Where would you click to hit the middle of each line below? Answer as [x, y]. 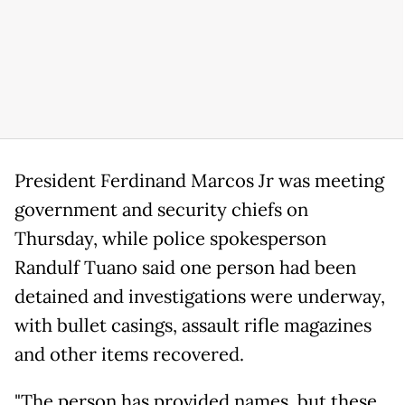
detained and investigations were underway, [200, 297]
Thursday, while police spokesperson [170, 239]
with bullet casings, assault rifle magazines [193, 326]
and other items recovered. [129, 355]
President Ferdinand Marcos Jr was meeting [199, 181]
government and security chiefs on [161, 210]
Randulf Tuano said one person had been [185, 268]
